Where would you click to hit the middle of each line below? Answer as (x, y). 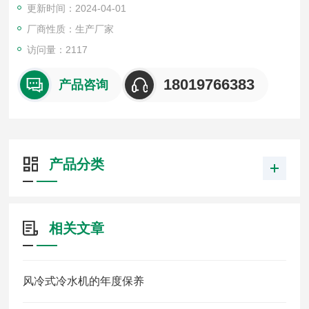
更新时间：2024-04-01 (77, 8)
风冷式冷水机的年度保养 (84, 281)
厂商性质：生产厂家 (71, 29)
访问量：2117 (58, 50)
